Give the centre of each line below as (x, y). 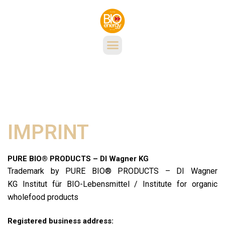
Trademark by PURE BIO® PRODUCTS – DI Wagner (113, 171)
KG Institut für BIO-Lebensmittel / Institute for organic (113, 184)
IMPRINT (48, 132)
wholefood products (43, 197)
